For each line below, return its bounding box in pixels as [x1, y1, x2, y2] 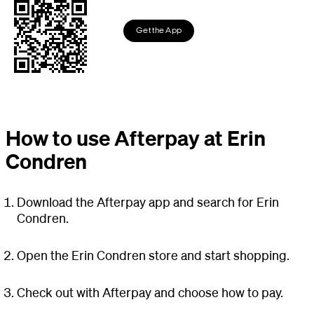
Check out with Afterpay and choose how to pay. [17, 284, 283, 300]
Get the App [136, 27, 182, 35]
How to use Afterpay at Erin [6, 124, 266, 151]
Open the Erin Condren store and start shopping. [17, 247, 289, 263]
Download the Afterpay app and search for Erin [17, 193, 279, 210]
